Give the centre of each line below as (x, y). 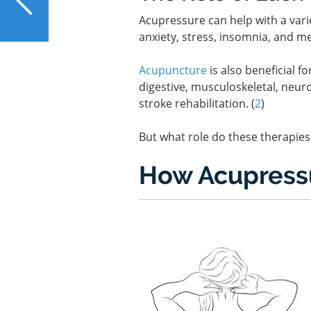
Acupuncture (173, 70)
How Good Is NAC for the (121, 10)
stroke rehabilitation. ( (196, 103)
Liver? (65, 28)
